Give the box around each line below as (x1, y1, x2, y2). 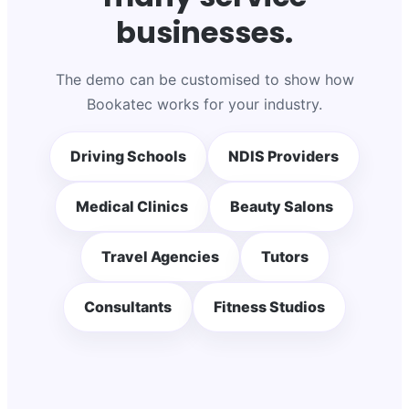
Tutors (260, 247, 309, 267)
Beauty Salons (230, 197, 333, 216)
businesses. (116, 12, 293, 54)
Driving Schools (70, 147, 186, 166)
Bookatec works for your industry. (87, 95, 322, 114)
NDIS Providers (228, 147, 339, 166)
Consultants (84, 298, 172, 317)
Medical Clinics (76, 197, 188, 216)
